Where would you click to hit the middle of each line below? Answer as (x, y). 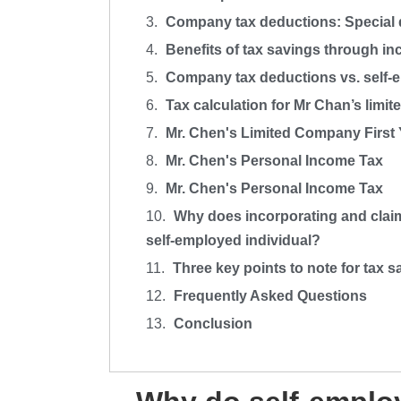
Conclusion (213, 324)
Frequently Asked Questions (270, 296)
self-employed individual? (233, 241)
